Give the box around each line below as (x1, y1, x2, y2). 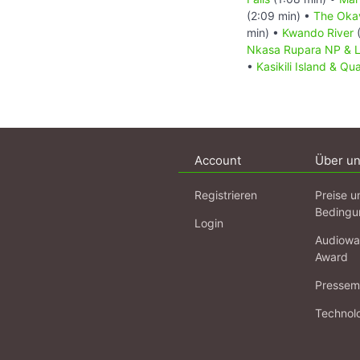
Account (194, 152, 241, 168)
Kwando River (282, 25, 354, 39)
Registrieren (194, 187, 257, 202)
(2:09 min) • (247, 8, 313, 22)
